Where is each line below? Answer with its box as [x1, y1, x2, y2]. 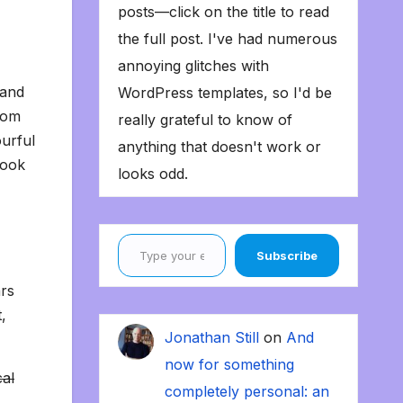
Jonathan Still [164, 328, 259, 347]
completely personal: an [164, 382, 329, 401]
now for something [164, 355, 294, 374]
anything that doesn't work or [117, 138, 321, 157]
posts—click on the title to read [117, 3, 329, 22]
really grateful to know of [117, 111, 292, 130]
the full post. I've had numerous [117, 30, 337, 49]
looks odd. [117, 165, 188, 184]
